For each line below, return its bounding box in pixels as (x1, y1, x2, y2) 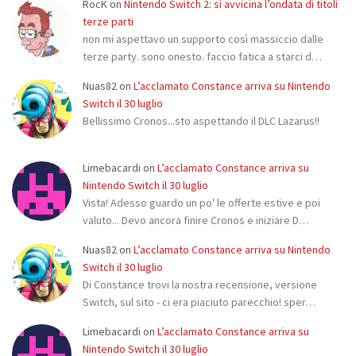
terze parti (83, 14, 133, 29)
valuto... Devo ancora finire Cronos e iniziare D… (83, 213, 309, 228)
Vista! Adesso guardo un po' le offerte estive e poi (83, 195, 320, 211)
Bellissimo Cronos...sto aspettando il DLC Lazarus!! (83, 114, 319, 129)
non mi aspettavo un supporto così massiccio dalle (83, 32, 323, 47)
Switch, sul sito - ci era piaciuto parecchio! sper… (83, 294, 315, 309)
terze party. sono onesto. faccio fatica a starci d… (83, 49, 322, 64)
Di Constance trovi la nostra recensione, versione (83, 277, 317, 292)
